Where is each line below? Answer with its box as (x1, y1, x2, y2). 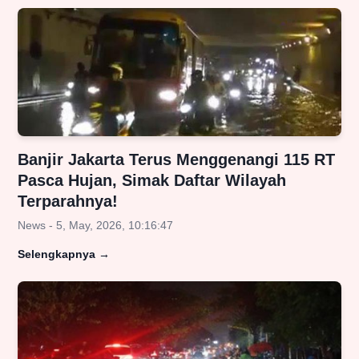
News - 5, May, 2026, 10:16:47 (18, 219, 173, 232)
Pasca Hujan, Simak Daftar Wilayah (18, 171, 286, 190)
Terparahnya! (18, 192, 118, 211)
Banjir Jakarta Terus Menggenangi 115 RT (18, 151, 335, 169)
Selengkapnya (18, 248, 95, 261)
